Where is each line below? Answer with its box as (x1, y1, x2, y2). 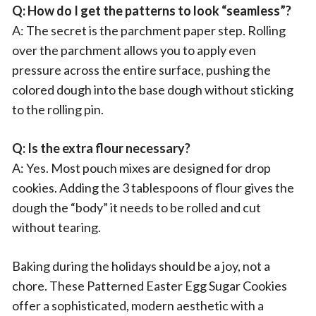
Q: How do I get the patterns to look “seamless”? (12, 3, 291, 18)
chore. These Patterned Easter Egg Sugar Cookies (12, 278, 287, 293)
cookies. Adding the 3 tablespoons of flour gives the (12, 180, 294, 195)
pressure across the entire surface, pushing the (12, 62, 271, 78)
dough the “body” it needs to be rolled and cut (12, 200, 261, 215)
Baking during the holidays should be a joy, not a (12, 258, 270, 274)
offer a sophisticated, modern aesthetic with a (12, 298, 264, 313)
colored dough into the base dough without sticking (12, 82, 293, 97)
